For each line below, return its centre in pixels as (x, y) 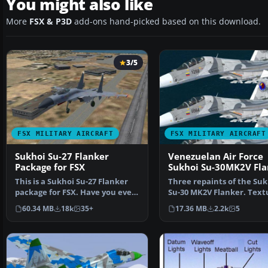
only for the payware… (211, 203)
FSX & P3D (51, 22)
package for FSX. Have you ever (75, 193)
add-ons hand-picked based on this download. (166, 22)
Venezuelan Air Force (215, 157)
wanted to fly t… (47, 203)
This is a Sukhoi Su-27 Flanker (71, 182)
